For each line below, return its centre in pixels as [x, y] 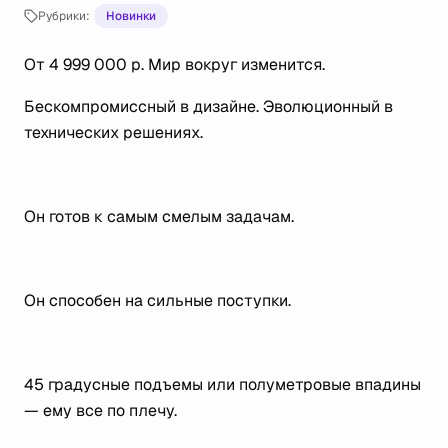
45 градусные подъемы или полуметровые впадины [222, 384]
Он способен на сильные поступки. [157, 300]
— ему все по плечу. [100, 410]
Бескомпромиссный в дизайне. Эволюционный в [208, 106]
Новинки [131, 16]
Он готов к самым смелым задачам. [159, 216]
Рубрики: [64, 16]
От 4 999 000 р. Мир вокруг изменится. [174, 64]
